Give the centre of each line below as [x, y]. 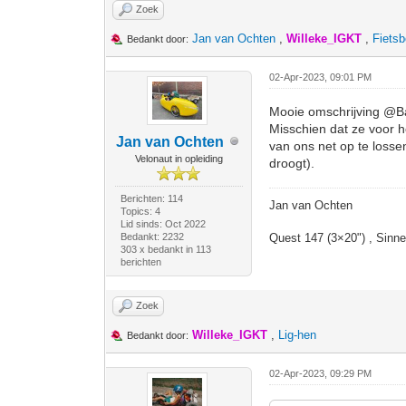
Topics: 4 [140, 211]
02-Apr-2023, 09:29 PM [321, 373]
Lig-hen [298, 334]
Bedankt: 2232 [152, 236]
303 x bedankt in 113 [165, 249]
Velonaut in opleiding [179, 158]
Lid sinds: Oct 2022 [163, 223]
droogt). [292, 163]
